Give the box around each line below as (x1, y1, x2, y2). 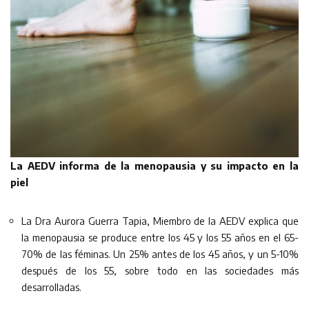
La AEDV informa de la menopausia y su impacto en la (10, 159, 299, 172)
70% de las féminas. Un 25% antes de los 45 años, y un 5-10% (21, 248, 299, 260)
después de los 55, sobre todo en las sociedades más (21, 264, 299, 277)
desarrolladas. (21, 281, 81, 293)
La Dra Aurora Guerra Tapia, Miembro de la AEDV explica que (21, 215, 299, 227)
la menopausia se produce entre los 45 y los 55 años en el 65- (21, 231, 299, 243)
